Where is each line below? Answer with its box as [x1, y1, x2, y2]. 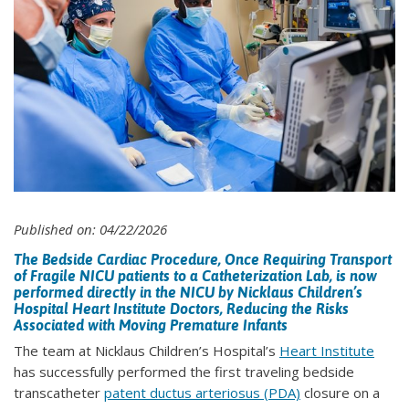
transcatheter [14, 383, 104, 403]
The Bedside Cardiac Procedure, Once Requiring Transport [14, 251, 392, 268]
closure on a [300, 383, 380, 403]
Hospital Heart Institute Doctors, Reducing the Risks [14, 300, 349, 318]
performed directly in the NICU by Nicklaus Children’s [14, 284, 362, 301]
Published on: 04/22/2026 [14, 220, 167, 239]
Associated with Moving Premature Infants [14, 317, 288, 334]
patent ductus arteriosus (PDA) [104, 383, 300, 403]
